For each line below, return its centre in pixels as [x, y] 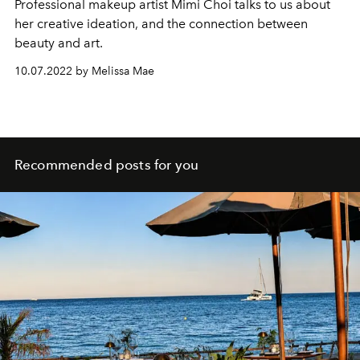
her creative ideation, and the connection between [161, 24]
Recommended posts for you [106, 165]
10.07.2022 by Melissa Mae [84, 72]
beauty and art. [59, 43]
